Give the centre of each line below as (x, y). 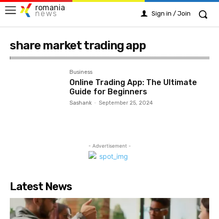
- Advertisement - (109, 146)
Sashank (81, 103)
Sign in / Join (171, 13)
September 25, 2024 (126, 103)
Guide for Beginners (109, 92)
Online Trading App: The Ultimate (133, 82)
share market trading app (78, 45)
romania (50, 7)
